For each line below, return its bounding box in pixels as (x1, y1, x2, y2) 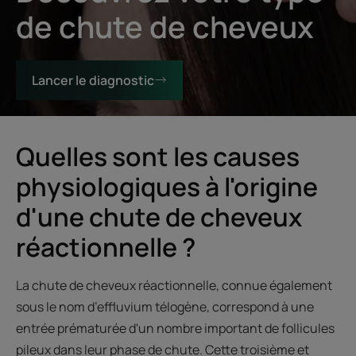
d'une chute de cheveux (16, 199, 302, 234)
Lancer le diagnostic (32, 71, 154, 89)
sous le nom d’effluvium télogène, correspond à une (16, 297, 314, 315)
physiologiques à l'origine (16, 168, 318, 204)
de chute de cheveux (16, 5, 314, 47)
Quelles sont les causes (16, 138, 300, 174)
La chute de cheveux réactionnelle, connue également (16, 276, 332, 294)
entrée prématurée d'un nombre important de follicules (16, 319, 335, 337)
